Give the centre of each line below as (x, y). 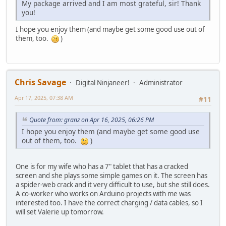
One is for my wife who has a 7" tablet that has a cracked (102, 166)
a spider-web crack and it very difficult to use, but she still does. (113, 184)
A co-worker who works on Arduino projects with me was (103, 193)
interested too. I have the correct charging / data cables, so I (109, 203)
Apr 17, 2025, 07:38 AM (44, 97)
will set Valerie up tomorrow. (60, 212)
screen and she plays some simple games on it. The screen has (111, 175)
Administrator (161, 82)
